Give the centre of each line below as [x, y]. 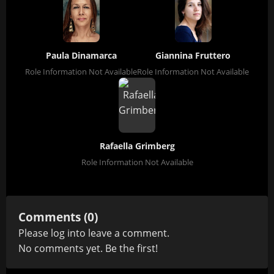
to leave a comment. [123, 233]
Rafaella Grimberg [137, 146]
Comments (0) [58, 217]
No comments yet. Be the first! [88, 248]
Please [35, 233]
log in [63, 233]
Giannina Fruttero [193, 55]
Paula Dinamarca [81, 55]
